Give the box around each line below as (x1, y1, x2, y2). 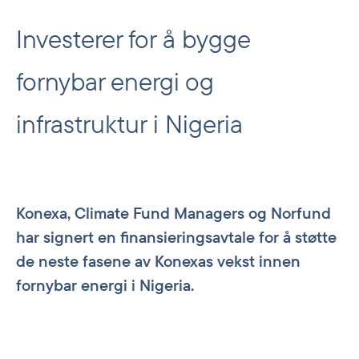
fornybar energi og (16, 65, 214, 97)
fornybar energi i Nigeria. (16, 275, 194, 295)
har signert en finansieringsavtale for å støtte (16, 227, 337, 247)
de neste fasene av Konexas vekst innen (16, 251, 301, 271)
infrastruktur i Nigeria (16, 107, 243, 139)
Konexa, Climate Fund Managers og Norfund (16, 203, 331, 223)
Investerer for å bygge (16, 22, 250, 54)
